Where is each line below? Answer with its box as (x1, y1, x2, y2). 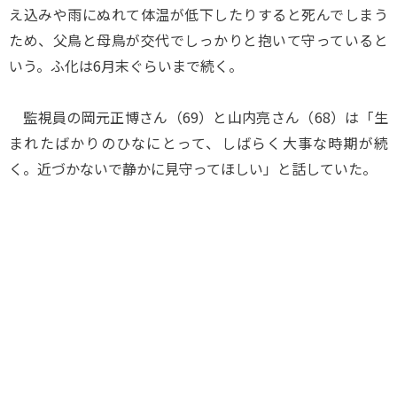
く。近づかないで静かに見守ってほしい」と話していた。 (9, 158, 377, 179)
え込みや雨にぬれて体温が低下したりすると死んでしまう (9, 4, 388, 25)
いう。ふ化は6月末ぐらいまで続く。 (9, 55, 243, 76)
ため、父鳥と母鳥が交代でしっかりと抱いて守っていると (9, 29, 388, 51)
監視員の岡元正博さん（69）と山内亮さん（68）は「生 (9, 106, 388, 128)
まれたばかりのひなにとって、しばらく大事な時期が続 (9, 132, 388, 153)
